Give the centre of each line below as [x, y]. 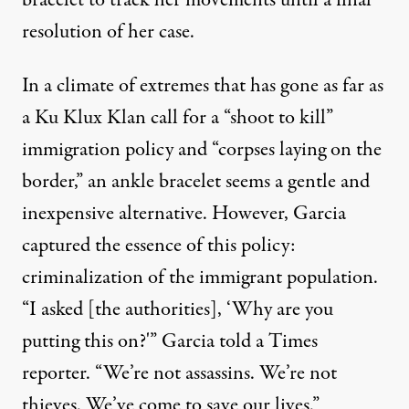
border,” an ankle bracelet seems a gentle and [196, 182]
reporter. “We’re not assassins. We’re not [179, 373]
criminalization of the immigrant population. [200, 278]
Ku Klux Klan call [106, 118]
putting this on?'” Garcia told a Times [170, 341]
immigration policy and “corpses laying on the [202, 150]
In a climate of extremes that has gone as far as [203, 86]
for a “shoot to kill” [256, 118]
